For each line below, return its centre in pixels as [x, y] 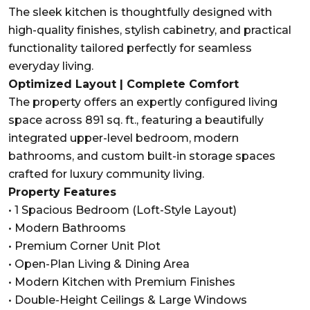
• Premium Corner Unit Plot [84, 246]
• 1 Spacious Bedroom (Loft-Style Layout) [122, 210]
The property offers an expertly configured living [143, 102]
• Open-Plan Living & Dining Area [99, 264]
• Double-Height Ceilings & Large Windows [128, 300]
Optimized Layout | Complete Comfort [124, 84]
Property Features [62, 192]
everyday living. [51, 66]
